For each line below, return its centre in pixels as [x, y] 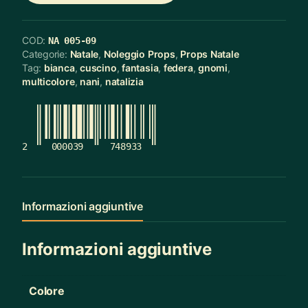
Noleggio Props [139, 54]
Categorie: [46, 54]
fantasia [140, 67]
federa [178, 67]
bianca [59, 67]
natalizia [124, 81]
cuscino [98, 67]
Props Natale [210, 54]
